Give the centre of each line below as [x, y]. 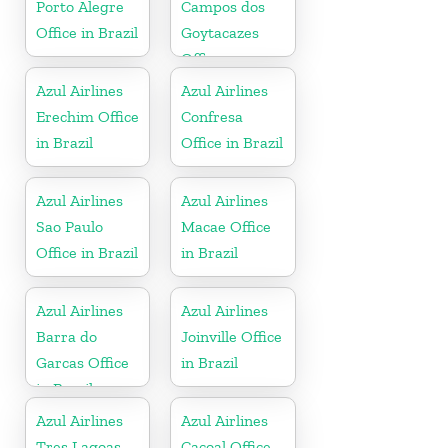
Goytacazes [220, 32]
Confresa [212, 116]
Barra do [66, 336]
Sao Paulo [69, 226]
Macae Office [226, 226]
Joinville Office [232, 336]
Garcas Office [82, 362]
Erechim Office [87, 116]
